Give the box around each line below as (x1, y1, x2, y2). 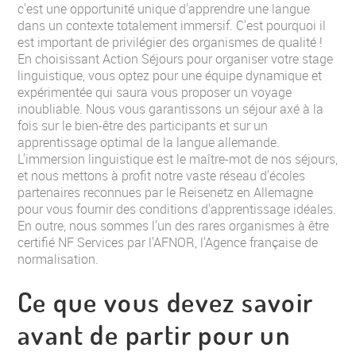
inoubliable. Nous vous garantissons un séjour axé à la (17, 100, 323, 118)
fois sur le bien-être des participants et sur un (17, 117, 268, 134)
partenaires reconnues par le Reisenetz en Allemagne (17, 184, 313, 201)
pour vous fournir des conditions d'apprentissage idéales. (17, 200, 336, 218)
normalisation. (17, 250, 99, 268)
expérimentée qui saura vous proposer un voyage (17, 83, 292, 101)
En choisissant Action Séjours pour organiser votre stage (17, 50, 333, 68)
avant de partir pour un (17, 317, 291, 351)
